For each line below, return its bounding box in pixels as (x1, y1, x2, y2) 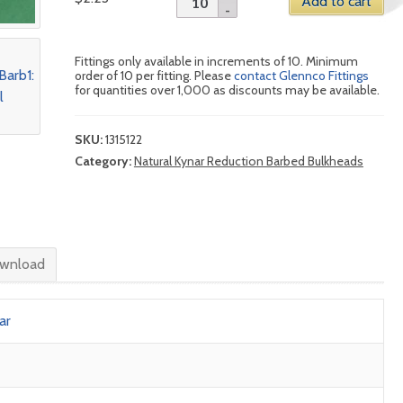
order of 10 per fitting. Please (74, 68, 234, 84)
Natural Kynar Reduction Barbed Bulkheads (133, 153, 363, 170)
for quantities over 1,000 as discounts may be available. (74, 83, 380, 98)
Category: (74, 153, 134, 170)
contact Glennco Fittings (233, 68, 369, 84)
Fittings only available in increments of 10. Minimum (74, 54, 358, 69)
